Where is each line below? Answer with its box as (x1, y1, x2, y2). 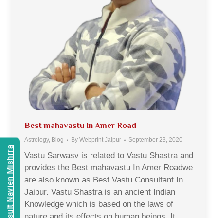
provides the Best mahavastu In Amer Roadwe (24, 163, 193, 172)
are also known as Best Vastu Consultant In (24, 175, 183, 184)
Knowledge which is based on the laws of (24, 200, 173, 209)
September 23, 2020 (128, 136, 182, 143)
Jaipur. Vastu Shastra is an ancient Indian (24, 187, 175, 197)
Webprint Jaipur (79, 136, 121, 143)
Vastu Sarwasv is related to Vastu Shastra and (24, 151, 193, 160)
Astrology (24, 136, 49, 143)
